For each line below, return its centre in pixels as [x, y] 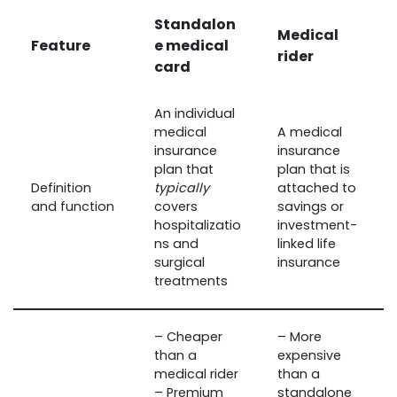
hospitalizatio [198, 225]
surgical [179, 262]
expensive [309, 355]
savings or [311, 206]
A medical [310, 132]
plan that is [314, 169]
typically [182, 187]
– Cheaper [188, 336]
